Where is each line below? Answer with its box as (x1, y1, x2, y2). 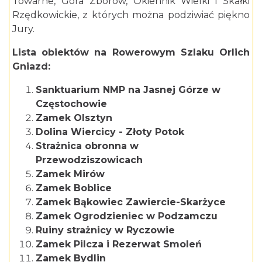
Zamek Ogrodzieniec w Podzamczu (36, 210, 218, 222)
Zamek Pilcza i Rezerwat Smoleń (36, 238, 202, 250)
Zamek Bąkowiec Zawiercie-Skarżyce (36, 196, 226, 208)
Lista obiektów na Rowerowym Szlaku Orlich (12, 46, 250, 58)
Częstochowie (36, 98, 110, 109)
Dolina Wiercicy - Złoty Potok (36, 126, 187, 137)
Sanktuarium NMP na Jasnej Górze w (36, 84, 220, 95)
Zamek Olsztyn (36, 112, 115, 123)
